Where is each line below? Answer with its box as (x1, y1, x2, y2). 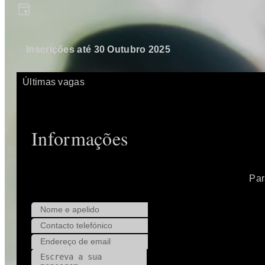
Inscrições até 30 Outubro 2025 (26, 44, 170, 55)
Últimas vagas (22, 77, 85, 88)
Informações (31, 125, 128, 151)
